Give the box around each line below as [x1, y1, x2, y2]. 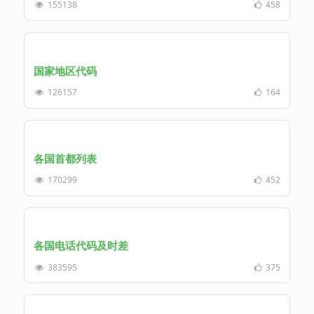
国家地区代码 [33, 63, 97, 78]
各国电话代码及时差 [33, 238, 128, 253]
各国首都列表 [33, 151, 97, 165]
